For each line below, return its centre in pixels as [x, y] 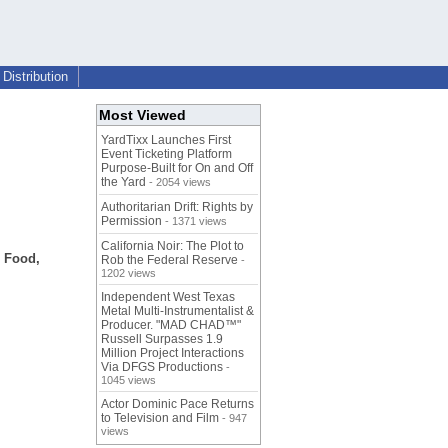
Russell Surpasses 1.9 [162, 339]
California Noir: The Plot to [172, 246]
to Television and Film [160, 418]
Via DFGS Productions [162, 367]
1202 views [128, 273]
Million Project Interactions [172, 353]
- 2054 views [178, 182]
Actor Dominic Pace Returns [177, 404]
